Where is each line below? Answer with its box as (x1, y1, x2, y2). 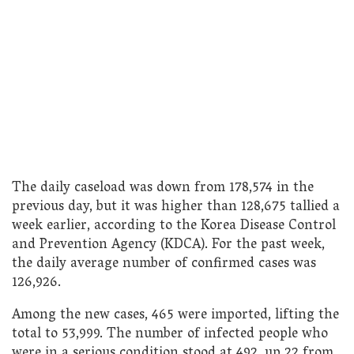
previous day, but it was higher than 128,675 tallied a (12, 194, 340, 220)
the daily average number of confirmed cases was (12, 250, 316, 277)
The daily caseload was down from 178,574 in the (12, 175, 314, 201)
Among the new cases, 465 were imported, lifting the (12, 303, 339, 330)
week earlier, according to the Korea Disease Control (12, 213, 336, 239)
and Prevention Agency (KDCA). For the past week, (12, 232, 325, 258)
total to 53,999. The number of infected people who (12, 322, 328, 348)
